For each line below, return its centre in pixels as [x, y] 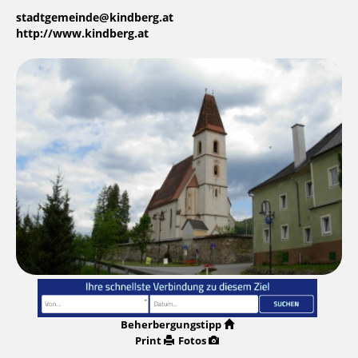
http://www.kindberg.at [82, 34]
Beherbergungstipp [171, 324]
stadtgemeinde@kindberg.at [95, 18]
